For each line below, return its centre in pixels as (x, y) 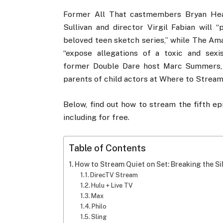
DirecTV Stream (114, 175)
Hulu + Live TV (112, 185)
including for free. (97, 117)
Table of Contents (108, 148)
